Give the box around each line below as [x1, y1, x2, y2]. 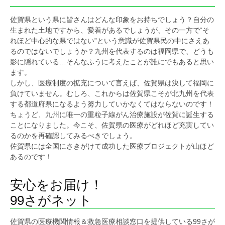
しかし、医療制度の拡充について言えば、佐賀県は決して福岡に [10, 79, 214, 87]
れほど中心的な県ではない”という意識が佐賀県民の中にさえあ [10, 37, 209, 45]
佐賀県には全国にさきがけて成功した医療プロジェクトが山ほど [10, 142, 214, 151]
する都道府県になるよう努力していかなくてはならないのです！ [10, 100, 214, 108]
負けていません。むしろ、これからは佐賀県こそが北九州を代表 [10, 89, 214, 98]
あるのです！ [10, 153, 52, 161]
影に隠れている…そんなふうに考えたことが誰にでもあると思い [10, 58, 214, 66]
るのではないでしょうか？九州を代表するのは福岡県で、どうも [10, 47, 214, 56]
